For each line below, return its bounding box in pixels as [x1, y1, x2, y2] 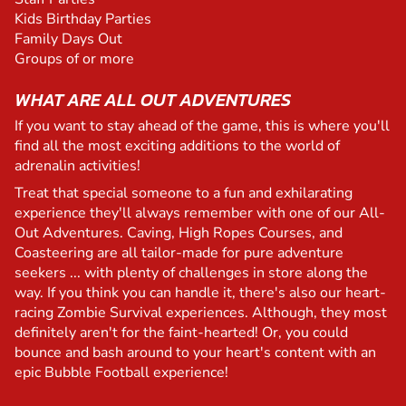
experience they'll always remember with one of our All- [14, 203, 385, 224]
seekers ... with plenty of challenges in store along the [14, 263, 368, 284]
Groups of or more [14, 49, 134, 70]
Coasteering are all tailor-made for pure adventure [14, 243, 343, 264]
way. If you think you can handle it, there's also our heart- [14, 283, 386, 304]
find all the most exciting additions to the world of [14, 136, 340, 157]
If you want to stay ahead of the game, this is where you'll [14, 116, 390, 137]
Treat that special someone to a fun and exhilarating [14, 183, 353, 204]
